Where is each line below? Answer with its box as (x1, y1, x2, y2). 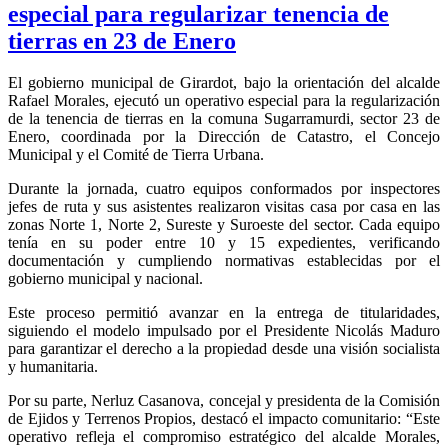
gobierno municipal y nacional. (8, 270, 203, 288)
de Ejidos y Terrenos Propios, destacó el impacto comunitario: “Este (8, 410, 440, 428)
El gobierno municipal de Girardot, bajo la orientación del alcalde (8, 74, 440, 92)
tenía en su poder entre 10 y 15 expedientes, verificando (8, 234, 440, 252)
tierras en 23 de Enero (8, 27, 236, 54)
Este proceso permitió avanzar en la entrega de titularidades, (8, 304, 440, 322)
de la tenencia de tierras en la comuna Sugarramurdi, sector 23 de (8, 110, 440, 128)
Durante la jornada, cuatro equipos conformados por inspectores (8, 180, 440, 198)
